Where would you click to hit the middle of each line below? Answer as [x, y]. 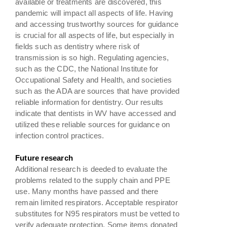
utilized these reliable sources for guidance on [93, 124]
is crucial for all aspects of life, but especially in [95, 35]
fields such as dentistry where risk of [78, 46]
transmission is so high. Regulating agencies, [92, 57]
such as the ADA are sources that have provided [98, 91]
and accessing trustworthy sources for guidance [97, 24]
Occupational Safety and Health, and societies [94, 80]
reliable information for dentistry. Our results [89, 102]
